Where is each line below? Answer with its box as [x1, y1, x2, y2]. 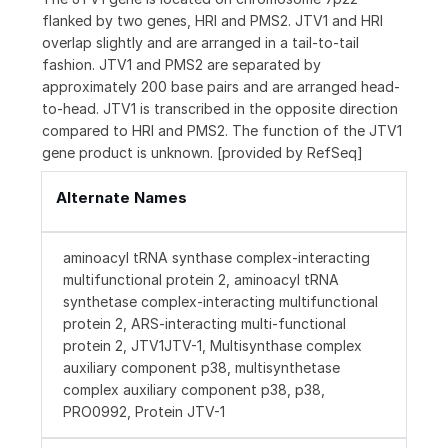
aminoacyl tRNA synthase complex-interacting [63, 249, 370, 267]
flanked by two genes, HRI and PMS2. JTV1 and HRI [42, 12, 383, 30]
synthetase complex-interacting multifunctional [63, 293, 378, 311]
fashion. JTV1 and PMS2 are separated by [42, 56, 321, 74]
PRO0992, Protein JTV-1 [63, 403, 225, 421]
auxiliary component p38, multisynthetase [63, 359, 340, 377]
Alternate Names [56, 188, 187, 208]
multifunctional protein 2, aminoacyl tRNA [63, 271, 339, 289]
